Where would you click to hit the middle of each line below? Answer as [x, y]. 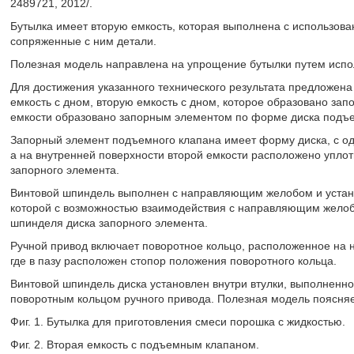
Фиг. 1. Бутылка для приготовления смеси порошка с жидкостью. [177, 322]
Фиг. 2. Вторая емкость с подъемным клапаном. [134, 345]
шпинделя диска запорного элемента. [109, 223]
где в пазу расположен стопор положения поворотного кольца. [173, 261]
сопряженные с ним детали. [83, 41]
